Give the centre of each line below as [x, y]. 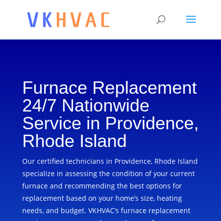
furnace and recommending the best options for [102, 186]
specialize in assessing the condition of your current [108, 173]
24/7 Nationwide [86, 105]
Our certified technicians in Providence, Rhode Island [110, 161]
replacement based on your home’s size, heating [102, 198]
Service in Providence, [110, 123]
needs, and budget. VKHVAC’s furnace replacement [106, 210]
